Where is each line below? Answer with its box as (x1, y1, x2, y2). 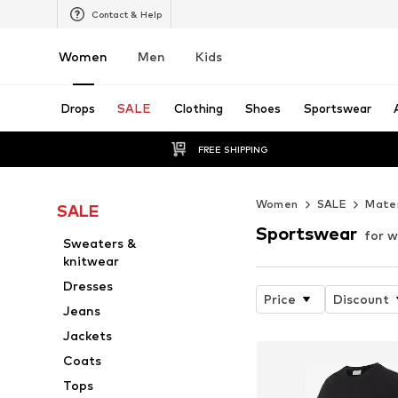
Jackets (63, 328, 113, 343)
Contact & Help (92, 8, 162, 20)
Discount (332, 291, 389, 306)
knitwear (63, 253, 120, 268)
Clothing (173, 101, 223, 115)
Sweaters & (63, 235, 138, 251)
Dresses (63, 278, 114, 293)
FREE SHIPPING (197, 143, 268, 155)
